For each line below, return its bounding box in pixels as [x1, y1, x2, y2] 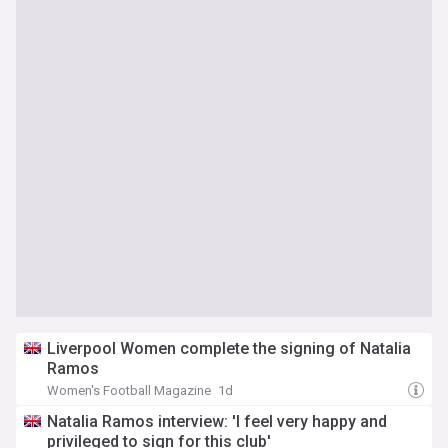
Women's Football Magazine [47, 383, 211, 398]
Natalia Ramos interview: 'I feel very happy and [47, 412, 387, 431]
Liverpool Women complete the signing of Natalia [47, 339, 411, 358]
